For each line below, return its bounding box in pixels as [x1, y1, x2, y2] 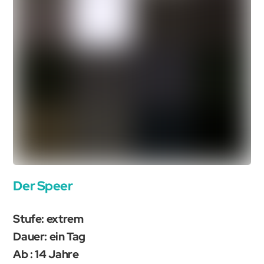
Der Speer [13, 177, 73, 194]
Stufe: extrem [13, 211, 84, 227]
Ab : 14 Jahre [13, 246, 79, 262]
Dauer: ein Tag [13, 229, 86, 245]
